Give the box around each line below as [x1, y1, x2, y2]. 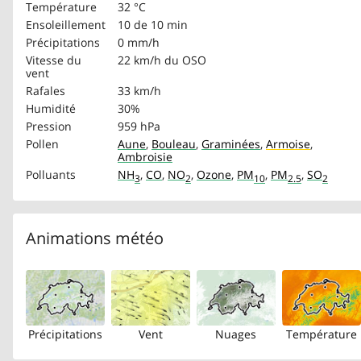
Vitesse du [26, 52, 81, 68]
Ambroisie [118, 148, 172, 164]
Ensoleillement [26, 16, 106, 32]
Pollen [26, 135, 59, 151]
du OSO [164, 52, 206, 68]
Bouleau [151, 135, 196, 151]
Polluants [26, 166, 76, 182]
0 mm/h [118, 34, 160, 50]
